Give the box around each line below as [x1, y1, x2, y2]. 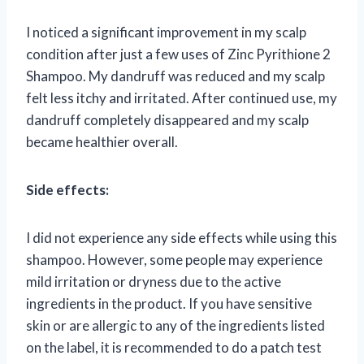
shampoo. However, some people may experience [26, 251, 323, 269]
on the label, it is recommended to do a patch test [26, 339, 322, 357]
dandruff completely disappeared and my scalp [26, 111, 309, 129]
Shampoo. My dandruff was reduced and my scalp [26, 67, 325, 85]
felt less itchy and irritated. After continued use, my [26, 89, 337, 107]
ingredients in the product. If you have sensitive [26, 295, 312, 313]
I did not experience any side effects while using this [26, 229, 337, 247]
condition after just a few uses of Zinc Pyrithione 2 [26, 45, 331, 63]
